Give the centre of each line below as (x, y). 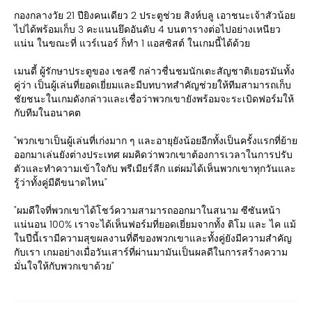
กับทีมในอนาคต (47, 112)
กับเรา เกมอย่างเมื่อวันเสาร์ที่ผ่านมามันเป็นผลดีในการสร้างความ (151, 252)
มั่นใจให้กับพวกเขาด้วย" (64, 266)
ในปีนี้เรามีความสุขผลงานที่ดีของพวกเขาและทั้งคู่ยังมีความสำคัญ (153, 238)
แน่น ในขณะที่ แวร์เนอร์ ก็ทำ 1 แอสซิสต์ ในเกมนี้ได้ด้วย (132, 43)
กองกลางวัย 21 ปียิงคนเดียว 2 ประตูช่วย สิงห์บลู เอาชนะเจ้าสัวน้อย (155, 15)
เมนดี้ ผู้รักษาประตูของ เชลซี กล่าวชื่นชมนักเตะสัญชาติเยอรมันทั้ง (154, 71)
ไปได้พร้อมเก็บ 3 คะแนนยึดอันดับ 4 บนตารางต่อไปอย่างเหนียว (147, 29)
